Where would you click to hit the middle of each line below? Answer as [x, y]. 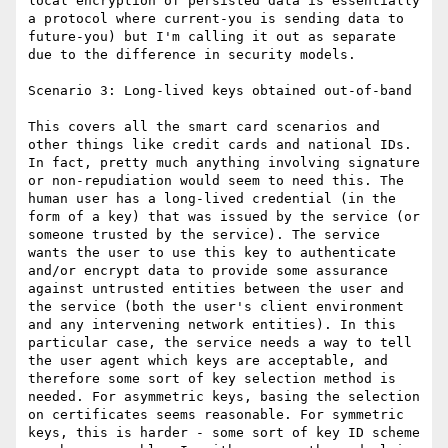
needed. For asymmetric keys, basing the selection [224, 397]
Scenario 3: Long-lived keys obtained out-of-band [220, 91]
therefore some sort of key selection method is [212, 379]
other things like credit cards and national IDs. [220, 145]
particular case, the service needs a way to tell [220, 343]
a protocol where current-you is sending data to [216, 19]
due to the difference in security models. [192, 55]
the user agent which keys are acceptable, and [208, 361]
